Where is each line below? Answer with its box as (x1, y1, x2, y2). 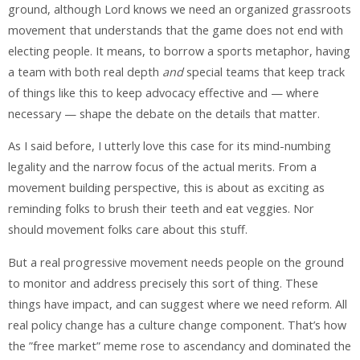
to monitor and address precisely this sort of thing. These (8, 275, 318, 291)
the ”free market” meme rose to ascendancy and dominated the (8, 337, 351, 354)
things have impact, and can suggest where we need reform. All (8, 296, 347, 312)
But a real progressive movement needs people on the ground (8, 254, 344, 270)
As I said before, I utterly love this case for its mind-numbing (8, 138, 331, 154)
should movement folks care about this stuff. (8, 222, 247, 238)
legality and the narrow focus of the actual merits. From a (8, 159, 317, 175)
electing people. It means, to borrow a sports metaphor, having (8, 43, 350, 59)
